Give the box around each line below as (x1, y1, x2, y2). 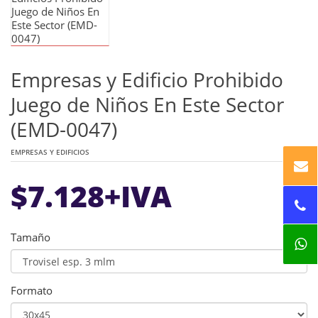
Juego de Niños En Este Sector (11, 91, 284, 119)
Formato (11, 283, 53, 298)
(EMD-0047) (11, 116, 117, 143)
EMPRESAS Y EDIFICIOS (11, 147, 89, 158)
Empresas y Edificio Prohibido (11, 66, 283, 94)
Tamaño (11, 230, 50, 245)
